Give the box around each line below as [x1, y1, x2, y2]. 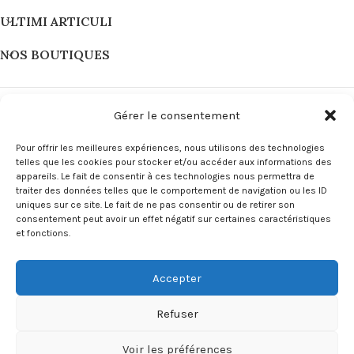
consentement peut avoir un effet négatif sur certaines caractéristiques [16, 213, 331, 224]
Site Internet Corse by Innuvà [185, 293, 333, 307]
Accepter [153, 270, 201, 285]
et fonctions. [16, 228, 70, 239]
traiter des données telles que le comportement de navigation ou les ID [16, 185, 327, 196]
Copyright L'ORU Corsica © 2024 [19, 293, 186, 307]
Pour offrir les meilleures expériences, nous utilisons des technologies [16, 142, 325, 153]
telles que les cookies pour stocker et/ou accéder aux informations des [16, 156, 332, 168]
